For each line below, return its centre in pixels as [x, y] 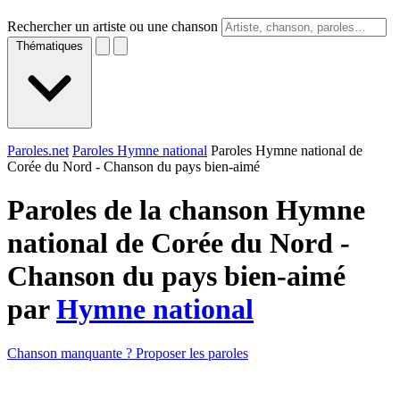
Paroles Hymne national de [287, 150]
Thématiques [50, 46]
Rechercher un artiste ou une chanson [112, 26]
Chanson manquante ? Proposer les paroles [128, 353]
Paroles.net [38, 150]
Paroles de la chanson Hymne [186, 210]
